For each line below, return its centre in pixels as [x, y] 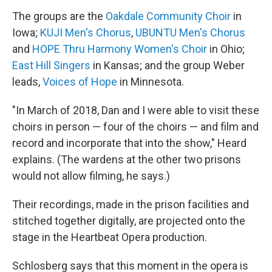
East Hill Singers [51, 65]
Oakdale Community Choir [168, 16]
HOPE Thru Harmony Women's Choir [120, 49]
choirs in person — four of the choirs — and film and [135, 126]
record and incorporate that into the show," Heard [129, 143]
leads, [27, 81]
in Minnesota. [151, 81]
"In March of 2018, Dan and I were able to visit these [136, 110]
